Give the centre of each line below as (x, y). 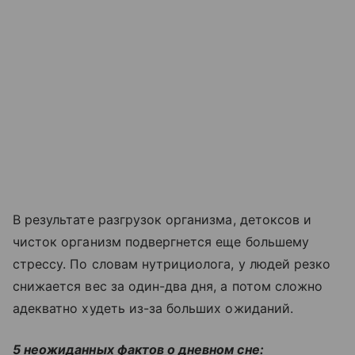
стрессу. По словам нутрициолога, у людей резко (172, 263)
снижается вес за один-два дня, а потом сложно (168, 286)
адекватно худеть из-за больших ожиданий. (153, 308)
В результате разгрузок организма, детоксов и (162, 219)
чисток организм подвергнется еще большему (161, 241)
